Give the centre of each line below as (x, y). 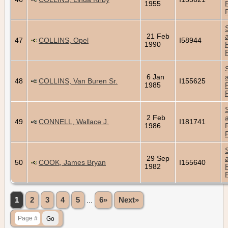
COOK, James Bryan (72, 162)
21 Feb (157, 36)
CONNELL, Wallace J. (74, 121)
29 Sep (157, 158)
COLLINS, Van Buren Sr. (78, 81)
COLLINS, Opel (64, 40)
